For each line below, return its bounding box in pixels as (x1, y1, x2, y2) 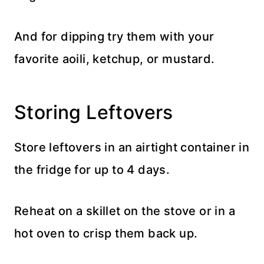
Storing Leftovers (14, 101, 173, 124)
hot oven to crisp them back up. (14, 226, 198, 241)
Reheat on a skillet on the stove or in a (14, 204, 235, 219)
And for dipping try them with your (14, 29, 214, 44)
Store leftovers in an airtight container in (14, 140, 250, 155)
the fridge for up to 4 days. (14, 163, 170, 177)
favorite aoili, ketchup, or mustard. (14, 52, 215, 67)
